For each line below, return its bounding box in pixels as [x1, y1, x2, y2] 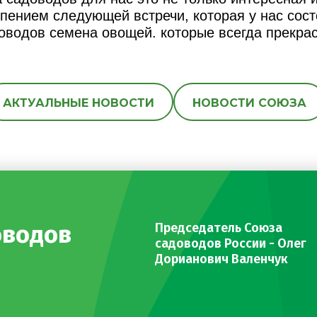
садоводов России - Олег [155, 235, 307, 251]
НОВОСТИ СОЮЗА [192, 96, 306, 110]
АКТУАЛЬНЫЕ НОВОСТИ [3, 96, 154, 110]
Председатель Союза [155, 219, 283, 236]
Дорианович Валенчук [155, 250, 289, 267]
